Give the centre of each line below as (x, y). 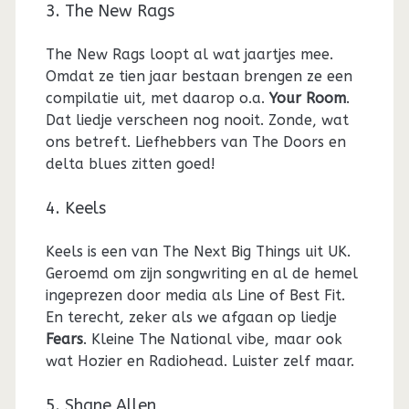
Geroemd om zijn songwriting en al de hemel (201, 274)
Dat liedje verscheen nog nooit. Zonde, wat (197, 121)
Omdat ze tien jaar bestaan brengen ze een (199, 77)
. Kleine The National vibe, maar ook (212, 340)
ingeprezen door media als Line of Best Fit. (195, 296)
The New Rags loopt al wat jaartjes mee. (189, 55)
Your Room (307, 99)
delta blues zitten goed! (130, 164)
